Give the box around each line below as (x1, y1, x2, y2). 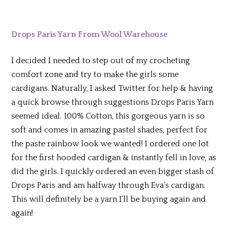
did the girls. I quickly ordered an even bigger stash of (11, 167, 215, 177)
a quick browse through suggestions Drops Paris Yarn (11, 98, 214, 107)
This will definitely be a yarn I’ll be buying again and (11, 195, 206, 204)
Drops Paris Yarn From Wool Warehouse (11, 30, 168, 40)
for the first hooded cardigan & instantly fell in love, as (11, 153, 217, 163)
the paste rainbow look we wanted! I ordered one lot (11, 139, 209, 149)
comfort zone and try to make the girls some (11, 70, 179, 80)
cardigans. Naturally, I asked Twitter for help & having (11, 84, 214, 93)
